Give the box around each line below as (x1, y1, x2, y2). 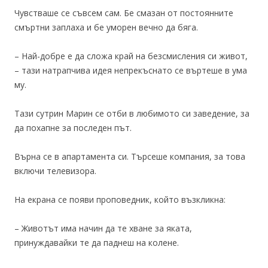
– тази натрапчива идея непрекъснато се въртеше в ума (14, 65, 247, 76)
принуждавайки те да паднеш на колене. (14, 237, 179, 248)
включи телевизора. (14, 165, 96, 176)
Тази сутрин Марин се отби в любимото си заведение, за (14, 108, 249, 119)
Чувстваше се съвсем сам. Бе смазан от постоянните (14, 7, 233, 19)
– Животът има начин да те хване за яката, (14, 223, 192, 234)
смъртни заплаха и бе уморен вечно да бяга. (14, 22, 198, 33)
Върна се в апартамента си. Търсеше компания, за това (14, 151, 245, 162)
